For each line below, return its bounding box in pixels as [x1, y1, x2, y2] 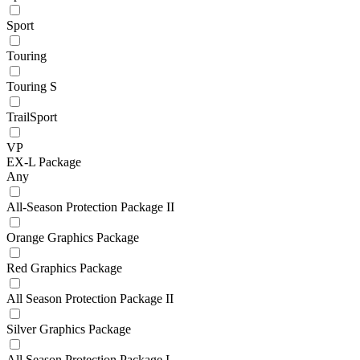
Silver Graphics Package [6, 321, 131, 336]
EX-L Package [6, 154, 81, 169]
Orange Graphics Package [6, 230, 139, 244]
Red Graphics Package [6, 260, 122, 275]
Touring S [6, 79, 57, 93]
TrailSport [6, 109, 57, 124]
